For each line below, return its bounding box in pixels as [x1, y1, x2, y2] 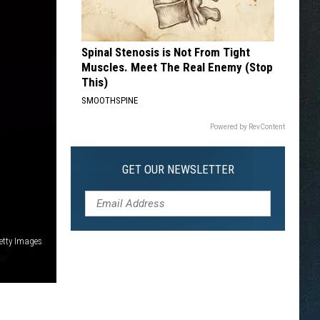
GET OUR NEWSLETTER [121, 162, 234, 176]
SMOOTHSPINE [81, 95, 138, 106]
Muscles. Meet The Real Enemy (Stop [81, 60, 273, 74]
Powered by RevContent [210, 123, 285, 131]
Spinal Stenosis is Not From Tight [81, 45, 250, 59]
